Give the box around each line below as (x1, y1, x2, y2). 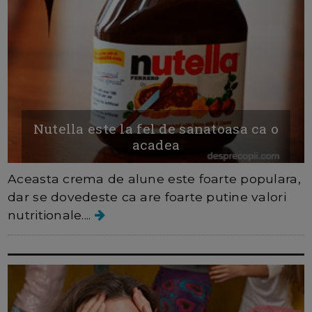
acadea (132, 136, 180, 154)
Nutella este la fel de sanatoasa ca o (33, 120, 279, 138)
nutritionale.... (8, 208, 95, 223)
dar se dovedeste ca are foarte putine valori (8, 189, 286, 205)
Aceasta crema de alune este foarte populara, (8, 171, 301, 187)
